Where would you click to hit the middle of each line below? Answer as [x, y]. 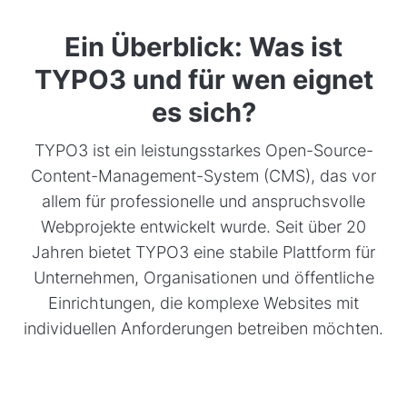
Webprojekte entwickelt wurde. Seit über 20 [203, 227]
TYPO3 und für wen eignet [203, 79]
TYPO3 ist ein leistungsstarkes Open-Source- [203, 151]
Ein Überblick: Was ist [203, 47]
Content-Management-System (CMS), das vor [203, 176]
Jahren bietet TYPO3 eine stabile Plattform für [203, 253]
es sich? [203, 112]
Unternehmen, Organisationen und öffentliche [203, 278]
